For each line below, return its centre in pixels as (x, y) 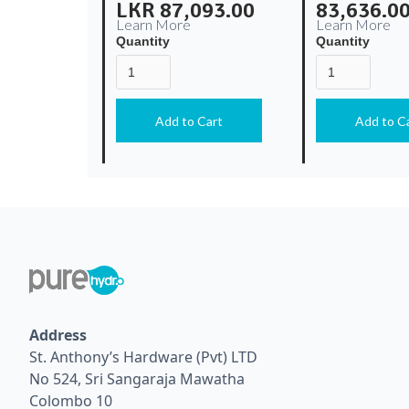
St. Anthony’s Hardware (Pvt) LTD (143, 357)
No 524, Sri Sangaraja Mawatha (137, 378)
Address (58, 335)
